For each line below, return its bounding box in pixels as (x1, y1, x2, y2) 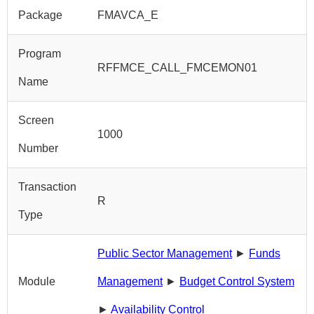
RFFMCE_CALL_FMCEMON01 (97, 62, 257, 74)
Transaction (18, 181, 76, 193)
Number (18, 142, 58, 154)
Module (18, 275, 55, 287)
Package (18, 9, 62, 21)
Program (18, 48, 61, 60)
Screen (18, 114, 54, 126)
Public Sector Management (97, 247, 232, 259)
